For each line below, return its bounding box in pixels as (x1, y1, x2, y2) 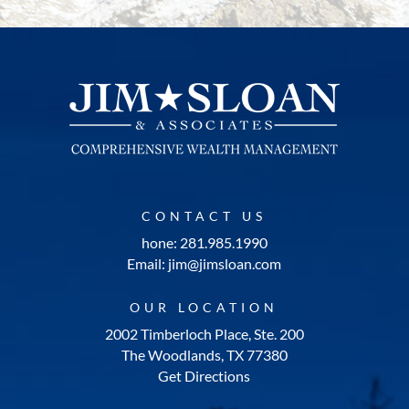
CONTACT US (142, 208, 267, 224)
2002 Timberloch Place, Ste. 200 (104, 325, 304, 342)
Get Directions (158, 367, 251, 384)
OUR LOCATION (130, 299, 279, 315)
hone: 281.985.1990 (141, 234, 267, 251)
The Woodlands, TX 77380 (121, 346, 288, 363)
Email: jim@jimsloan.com (127, 255, 282, 272)
